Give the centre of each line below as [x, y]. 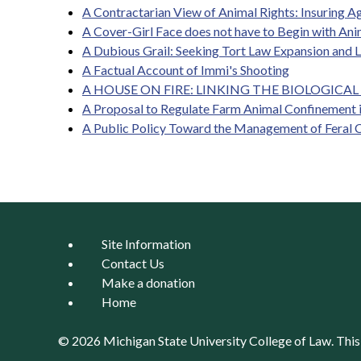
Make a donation [148, 282]
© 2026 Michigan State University [154, 340]
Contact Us [133, 263]
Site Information [146, 244]
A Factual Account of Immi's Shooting [186, 70]
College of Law [290, 340]
